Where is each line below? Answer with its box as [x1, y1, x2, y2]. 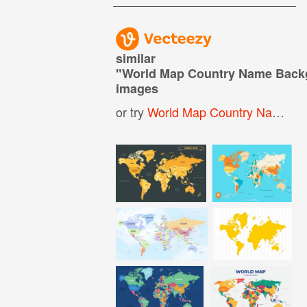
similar [116, 49, 156, 67]
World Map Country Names [147, 102, 273, 121]
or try [116, 102, 148, 121]
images [116, 79, 159, 97]
